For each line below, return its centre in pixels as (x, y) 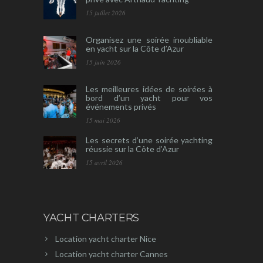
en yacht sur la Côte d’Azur (135, 49)
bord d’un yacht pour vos (149, 98)
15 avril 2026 (104, 163)
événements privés (121, 107)
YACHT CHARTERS (91, 218)
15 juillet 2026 (106, 13)
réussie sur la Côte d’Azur (132, 149)
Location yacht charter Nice (106, 239)
